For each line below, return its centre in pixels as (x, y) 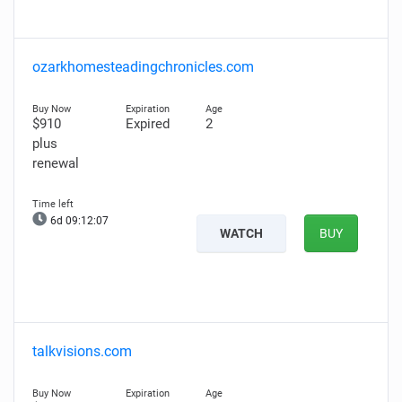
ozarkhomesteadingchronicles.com (143, 67)
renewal (56, 163)
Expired (147, 124)
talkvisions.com (82, 351)
